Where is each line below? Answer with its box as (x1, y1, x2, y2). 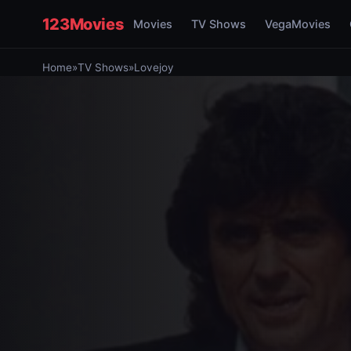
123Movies (42, 14, 125, 34)
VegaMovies (265, 17, 331, 31)
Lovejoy (133, 61, 174, 74)
